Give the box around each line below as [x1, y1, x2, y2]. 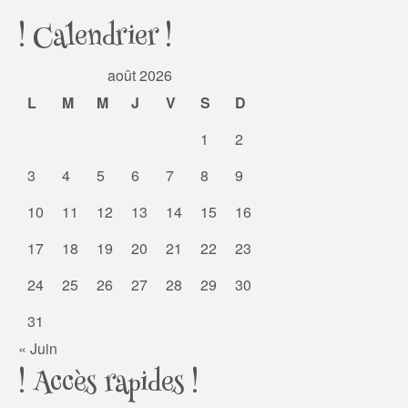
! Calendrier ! [18, 16, 172, 63]
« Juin [18, 338, 57, 360]
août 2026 [107, 65, 172, 87]
